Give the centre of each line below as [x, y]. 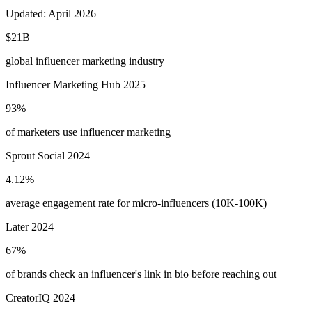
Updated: [26, 13]
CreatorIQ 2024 [40, 297]
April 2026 [72, 13]
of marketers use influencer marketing [88, 132]
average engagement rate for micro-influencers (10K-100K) [136, 203]
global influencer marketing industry [85, 61]
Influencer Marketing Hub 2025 [76, 84]
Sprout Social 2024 [48, 155]
